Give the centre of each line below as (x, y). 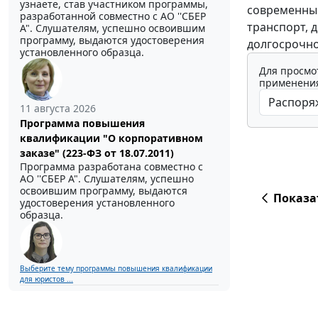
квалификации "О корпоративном (111, 138)
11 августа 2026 (58, 108)
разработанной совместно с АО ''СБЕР (113, 16)
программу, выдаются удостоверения (112, 40)
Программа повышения (82, 123)
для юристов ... (46, 279)
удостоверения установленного (97, 202)
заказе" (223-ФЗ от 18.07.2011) (97, 153)
